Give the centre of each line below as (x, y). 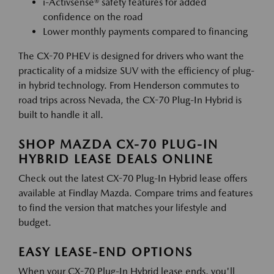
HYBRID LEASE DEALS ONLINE (116, 159)
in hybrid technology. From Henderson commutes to (129, 85)
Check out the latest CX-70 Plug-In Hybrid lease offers (133, 178)
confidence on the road (93, 17)
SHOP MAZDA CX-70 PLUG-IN (118, 144)
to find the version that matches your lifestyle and (122, 208)
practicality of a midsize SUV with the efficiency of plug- (136, 71)
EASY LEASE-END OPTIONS (106, 252)
